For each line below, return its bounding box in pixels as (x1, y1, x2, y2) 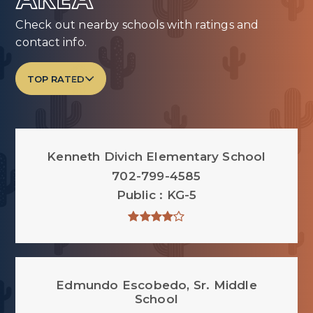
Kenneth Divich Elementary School (47, 150, 266, 163)
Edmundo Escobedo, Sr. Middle (56, 278, 257, 292)
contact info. (15, 36, 87, 49)
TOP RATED (27, 73, 85, 85)
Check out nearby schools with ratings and (15, 18, 259, 31)
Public (116, 188, 160, 202)
